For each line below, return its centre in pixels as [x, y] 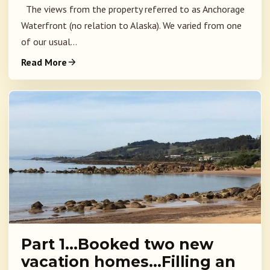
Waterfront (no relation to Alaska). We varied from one [131, 26]
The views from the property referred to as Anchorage [133, 9]
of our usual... [49, 42]
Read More [44, 62]
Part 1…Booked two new [117, 244]
